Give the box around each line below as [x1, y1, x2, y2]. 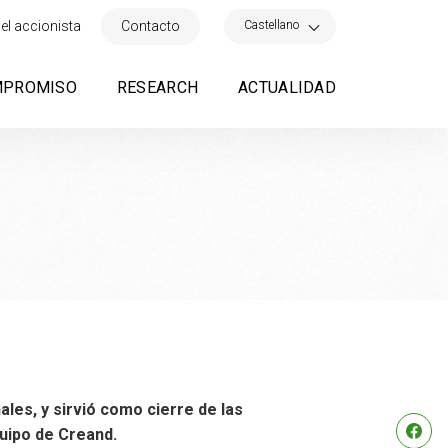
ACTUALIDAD [238, 78, 336, 97]
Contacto [121, 18, 181, 34]
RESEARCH [116, 78, 199, 97]
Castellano [244, 17, 300, 32]
